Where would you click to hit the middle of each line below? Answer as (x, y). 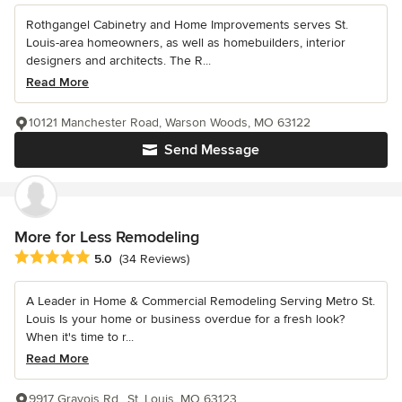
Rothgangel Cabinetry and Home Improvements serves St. (187, 24)
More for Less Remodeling (107, 236)
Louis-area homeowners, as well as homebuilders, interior (186, 42)
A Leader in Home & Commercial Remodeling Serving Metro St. (201, 301)
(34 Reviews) (154, 259)
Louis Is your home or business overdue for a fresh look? (185, 319)
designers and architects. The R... (118, 60)
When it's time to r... (80, 337)
